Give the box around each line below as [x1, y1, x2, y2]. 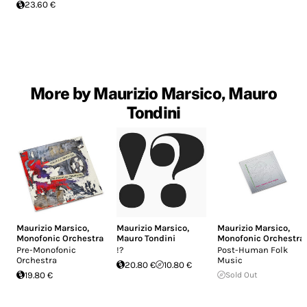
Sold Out [225, 269, 258, 280]
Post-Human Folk [217, 244, 288, 255]
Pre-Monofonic [16, 244, 76, 255]
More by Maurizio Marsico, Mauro [30, 84, 277, 103]
